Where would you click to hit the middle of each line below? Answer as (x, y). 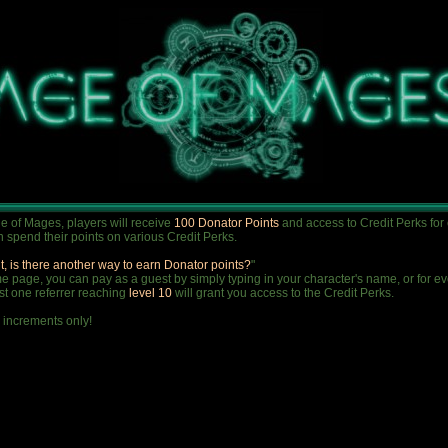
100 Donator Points (228, 223)
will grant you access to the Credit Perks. (284, 293)
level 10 (152, 293)
